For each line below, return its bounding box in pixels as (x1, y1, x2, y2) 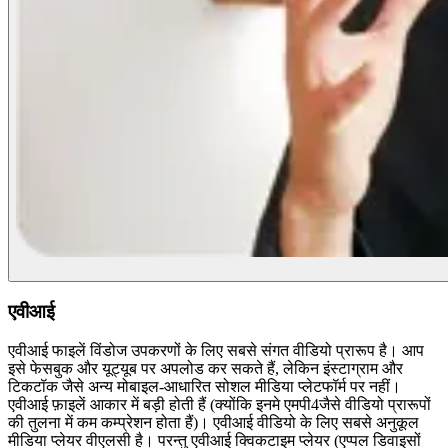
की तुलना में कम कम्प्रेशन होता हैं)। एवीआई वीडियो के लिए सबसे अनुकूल (8, 413, 419, 431)
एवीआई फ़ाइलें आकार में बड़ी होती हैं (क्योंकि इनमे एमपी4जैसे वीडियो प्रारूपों (8, 395, 431, 413)
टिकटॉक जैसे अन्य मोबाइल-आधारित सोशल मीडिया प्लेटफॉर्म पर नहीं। (8, 377, 401, 395)
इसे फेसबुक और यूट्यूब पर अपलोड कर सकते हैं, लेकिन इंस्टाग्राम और (8, 359, 403, 377)
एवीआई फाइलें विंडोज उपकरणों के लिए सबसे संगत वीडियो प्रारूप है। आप (8, 341, 424, 359)
